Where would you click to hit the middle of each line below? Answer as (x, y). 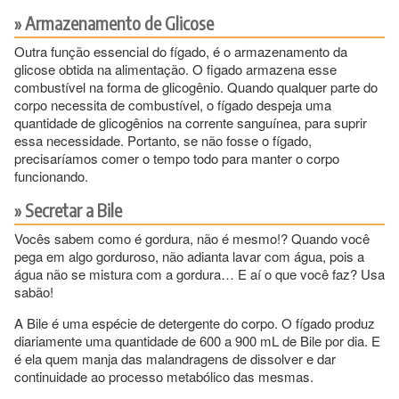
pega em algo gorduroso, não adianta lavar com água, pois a (189, 256)
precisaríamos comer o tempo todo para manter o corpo (177, 158)
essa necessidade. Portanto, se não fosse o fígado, (163, 140)
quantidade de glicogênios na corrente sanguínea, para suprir (191, 122)
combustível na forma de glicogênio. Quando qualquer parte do (196, 86)
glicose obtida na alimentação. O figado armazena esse (175, 69)
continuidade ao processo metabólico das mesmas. (164, 376)
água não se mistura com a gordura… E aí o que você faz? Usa (199, 273)
